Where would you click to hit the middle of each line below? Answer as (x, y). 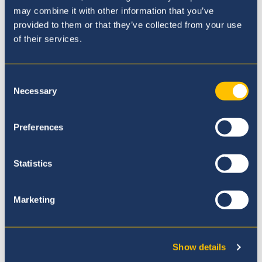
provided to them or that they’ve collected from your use (127, 25)
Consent (20, 79)
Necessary (35, 91)
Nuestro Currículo (73, 76)
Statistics (33, 163)
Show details (199, 247)
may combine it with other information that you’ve (114, 11)
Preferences (39, 127)
